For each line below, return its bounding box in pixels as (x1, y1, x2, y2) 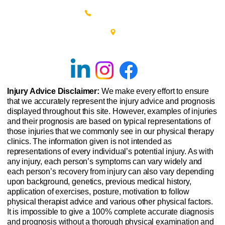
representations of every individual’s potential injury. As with (7, 147, 213, 156)
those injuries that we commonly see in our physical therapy (7, 127, 214, 136)
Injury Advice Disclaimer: (7, 87, 101, 96)
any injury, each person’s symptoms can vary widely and (7, 157, 202, 166)
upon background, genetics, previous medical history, (7, 177, 191, 186)
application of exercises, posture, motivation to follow (7, 187, 190, 196)
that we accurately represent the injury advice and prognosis (7, 97, 215, 106)
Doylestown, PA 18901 (77, 44, 148, 52)
